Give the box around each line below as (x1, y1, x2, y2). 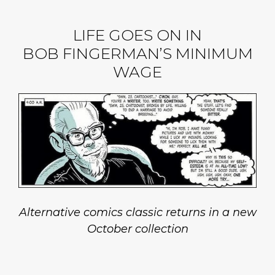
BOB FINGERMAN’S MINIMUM (22, 44, 253, 63)
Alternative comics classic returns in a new (18, 206, 257, 220)
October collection (87, 222, 188, 236)
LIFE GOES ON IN (73, 25, 202, 44)
